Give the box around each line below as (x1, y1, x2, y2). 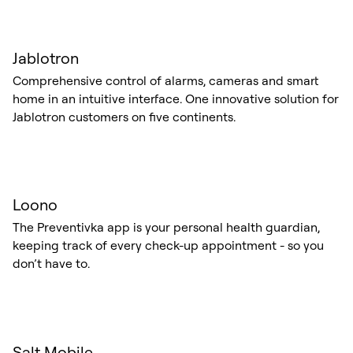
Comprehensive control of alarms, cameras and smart (12, 72, 318, 88)
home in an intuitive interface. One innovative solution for (12, 90, 339, 106)
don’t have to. (12, 255, 90, 272)
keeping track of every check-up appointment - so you (12, 237, 324, 254)
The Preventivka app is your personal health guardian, (12, 219, 320, 236)
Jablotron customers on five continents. (12, 108, 236, 124)
